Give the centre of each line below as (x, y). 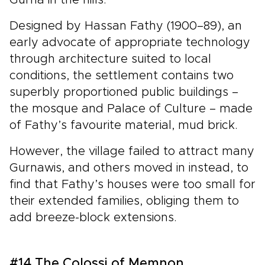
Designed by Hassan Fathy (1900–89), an (126, 26)
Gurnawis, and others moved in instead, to (129, 168)
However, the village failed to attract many (132, 151)
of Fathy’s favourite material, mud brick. (124, 125)
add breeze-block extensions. (93, 217)
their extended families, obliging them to (124, 201)
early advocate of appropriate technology (130, 42)
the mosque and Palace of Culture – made (131, 109)
